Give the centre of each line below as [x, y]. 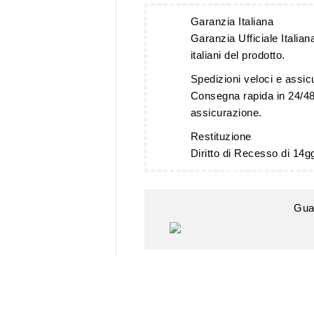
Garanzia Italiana [232, 22]
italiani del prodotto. [238, 55]
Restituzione [221, 137]
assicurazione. [226, 113]
